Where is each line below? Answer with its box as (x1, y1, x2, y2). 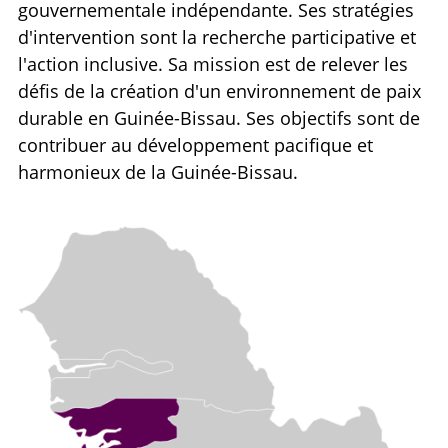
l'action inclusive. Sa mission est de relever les (18, 52, 408, 76)
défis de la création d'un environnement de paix (18, 79, 421, 103)
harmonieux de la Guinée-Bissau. (18, 160, 298, 184)
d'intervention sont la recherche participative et (18, 25, 416, 49)
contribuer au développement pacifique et (18, 133, 373, 157)
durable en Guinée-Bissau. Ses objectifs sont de (18, 106, 420, 130)
